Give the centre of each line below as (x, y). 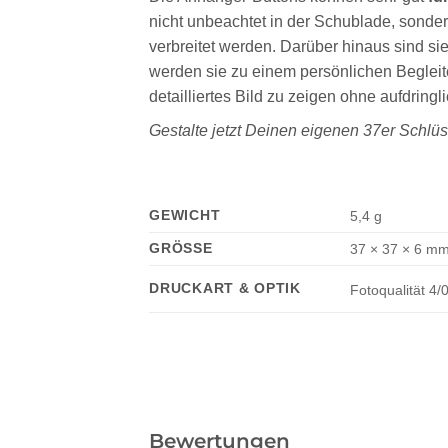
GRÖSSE (176, 248)
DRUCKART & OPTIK (225, 288)
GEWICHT (185, 215)
